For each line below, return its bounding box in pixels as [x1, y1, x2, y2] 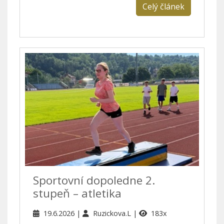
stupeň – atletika [33, 185, 121, 201]
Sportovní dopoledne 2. [33, 172, 155, 188]
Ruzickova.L [93, 208, 133, 218]
